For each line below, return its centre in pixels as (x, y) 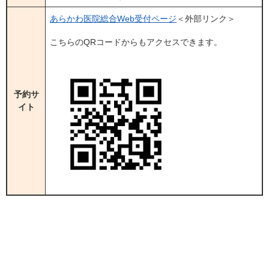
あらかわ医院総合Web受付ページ (113, 18)
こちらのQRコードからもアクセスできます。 (136, 42)
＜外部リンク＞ (206, 18)
